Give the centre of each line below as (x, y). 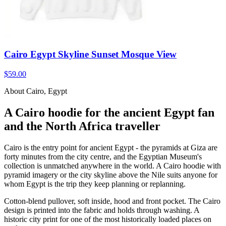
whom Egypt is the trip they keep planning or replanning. (95, 184)
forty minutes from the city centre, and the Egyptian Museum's (103, 156)
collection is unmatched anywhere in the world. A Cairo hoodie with (112, 165)
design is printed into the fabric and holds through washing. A (102, 210)
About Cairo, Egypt (36, 91)
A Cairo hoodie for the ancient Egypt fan (109, 112)
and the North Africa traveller (82, 126)
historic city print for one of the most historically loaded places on (108, 219)
